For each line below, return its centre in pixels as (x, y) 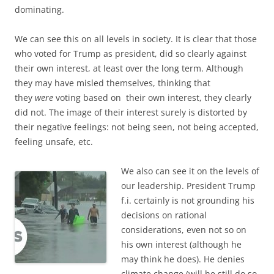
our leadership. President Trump (188, 185)
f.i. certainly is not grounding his (188, 200)
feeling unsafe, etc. (54, 141)
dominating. (39, 9)
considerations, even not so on (184, 229)
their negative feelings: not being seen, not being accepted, (137, 127)
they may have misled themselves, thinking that (113, 83)
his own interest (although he (181, 244)
